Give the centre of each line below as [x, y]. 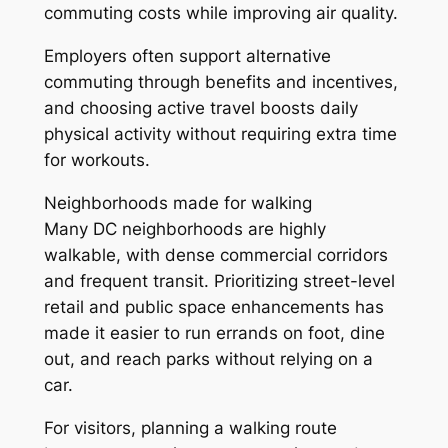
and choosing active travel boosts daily [200, 108]
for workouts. [96, 160]
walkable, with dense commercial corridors [215, 255]
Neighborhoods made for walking [177, 203]
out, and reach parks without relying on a [208, 359]
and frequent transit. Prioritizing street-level [219, 281]
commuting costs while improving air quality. [220, 13]
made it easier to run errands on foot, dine [214, 333]
